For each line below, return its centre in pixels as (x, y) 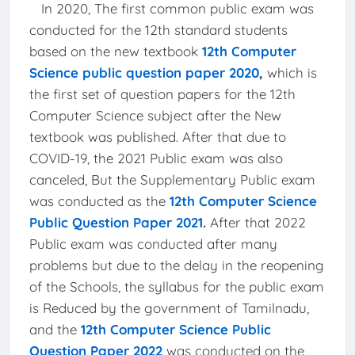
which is (292, 72)
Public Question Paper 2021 (116, 222)
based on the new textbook (115, 51)
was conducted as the (99, 200)
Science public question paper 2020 (144, 72)
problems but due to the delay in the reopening (176, 265)
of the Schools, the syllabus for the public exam (176, 286)
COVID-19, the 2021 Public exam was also (156, 158)
